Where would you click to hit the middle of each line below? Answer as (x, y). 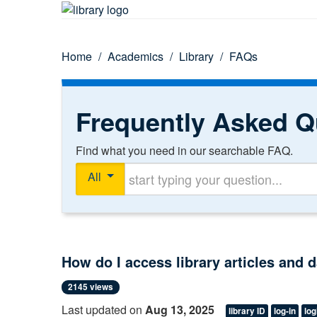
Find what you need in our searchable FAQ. (184, 150)
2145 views (91, 287)
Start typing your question (181, 169)
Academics (136, 56)
